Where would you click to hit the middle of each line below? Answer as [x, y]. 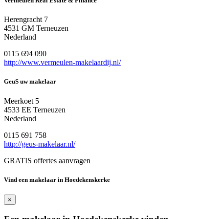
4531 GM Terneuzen [36, 28]
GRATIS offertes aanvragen [47, 160]
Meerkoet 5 [22, 101]
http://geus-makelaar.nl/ [40, 144]
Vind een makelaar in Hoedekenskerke [57, 179]
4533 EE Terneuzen [35, 109]
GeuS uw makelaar [30, 82]
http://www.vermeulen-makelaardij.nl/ [62, 63]
